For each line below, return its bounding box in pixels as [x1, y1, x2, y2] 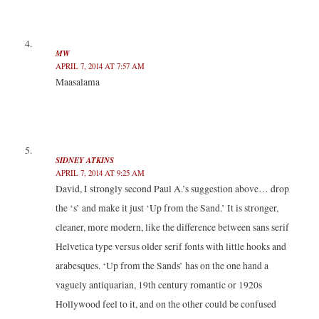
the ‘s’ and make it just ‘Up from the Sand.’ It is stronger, [55, 201, 278, 214]
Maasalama [55, 75, 100, 89]
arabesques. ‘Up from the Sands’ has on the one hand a [55, 258, 268, 272]
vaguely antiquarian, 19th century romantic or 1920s [55, 278, 262, 291]
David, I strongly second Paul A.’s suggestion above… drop [55, 182, 289, 195]
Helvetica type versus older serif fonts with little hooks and [55, 239, 286, 253]
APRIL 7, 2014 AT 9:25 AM [55, 167, 145, 178]
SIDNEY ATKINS [55, 154, 114, 166]
